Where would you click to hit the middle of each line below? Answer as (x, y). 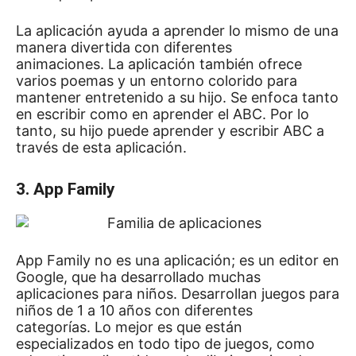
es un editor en (289, 260)
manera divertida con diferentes (124, 47)
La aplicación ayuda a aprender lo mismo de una (177, 31)
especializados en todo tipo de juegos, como (165, 344)
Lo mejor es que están (168, 327)
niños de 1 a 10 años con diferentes (134, 310)
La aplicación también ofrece (205, 64)
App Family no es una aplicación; (128, 260)
